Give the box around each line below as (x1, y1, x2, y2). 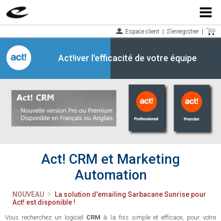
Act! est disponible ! (12, 198, 75, 206)
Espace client (125, 28, 159, 35)
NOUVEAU (12, 190, 48, 198)
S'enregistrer (167, 28, 199, 35)
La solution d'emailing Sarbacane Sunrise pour (55, 190, 206, 198)
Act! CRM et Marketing (41, 151, 180, 167)
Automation (74, 167, 147, 183)
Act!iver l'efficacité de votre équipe (58, 53, 197, 63)
